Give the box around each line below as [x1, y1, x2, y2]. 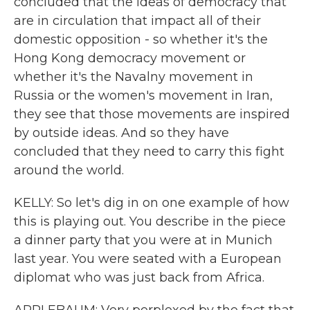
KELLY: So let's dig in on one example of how [14, 195, 289, 210]
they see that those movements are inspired [14, 107, 290, 122]
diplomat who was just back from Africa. [14, 270, 264, 285]
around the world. [14, 163, 124, 178]
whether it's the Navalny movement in [14, 69, 253, 84]
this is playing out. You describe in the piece [14, 214, 286, 229]
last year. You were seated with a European [14, 251, 282, 266]
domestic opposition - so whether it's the [14, 32, 268, 47]
